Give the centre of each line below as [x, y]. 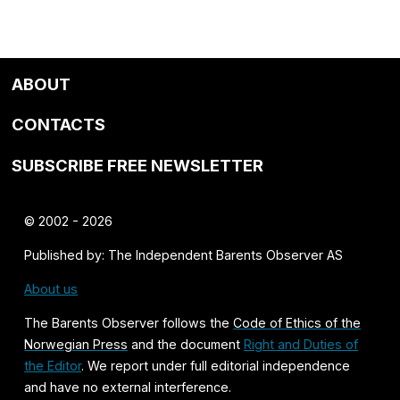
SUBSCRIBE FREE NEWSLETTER [138, 166]
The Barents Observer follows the [129, 322]
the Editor [53, 365]
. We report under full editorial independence [216, 365]
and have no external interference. [128, 387]
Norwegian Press [76, 344]
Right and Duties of [301, 344]
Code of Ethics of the [297, 322]
